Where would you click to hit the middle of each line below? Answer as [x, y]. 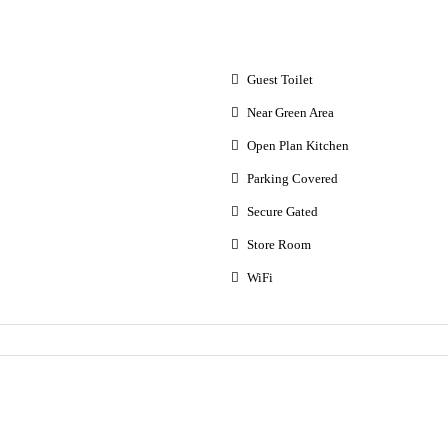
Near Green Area [290, 113]
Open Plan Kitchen [297, 146]
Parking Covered [292, 179]
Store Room [278, 245]
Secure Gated [282, 212]
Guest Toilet [279, 80]
